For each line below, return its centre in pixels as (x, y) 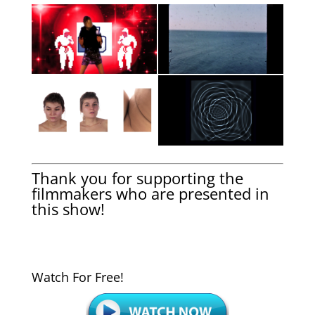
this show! (68, 208)
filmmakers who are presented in (150, 193)
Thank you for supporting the (137, 178)
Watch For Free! (77, 277)
